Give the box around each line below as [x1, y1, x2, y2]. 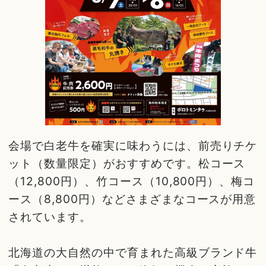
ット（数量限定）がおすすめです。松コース [8, 156, 246, 171]
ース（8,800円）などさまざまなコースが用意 [8, 192, 256, 207]
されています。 [8, 210, 92, 224]
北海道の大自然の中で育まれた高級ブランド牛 [8, 245, 258, 260]
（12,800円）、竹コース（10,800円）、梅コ [8, 174, 255, 189]
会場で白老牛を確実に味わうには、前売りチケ [8, 138, 258, 153]
